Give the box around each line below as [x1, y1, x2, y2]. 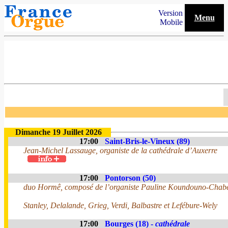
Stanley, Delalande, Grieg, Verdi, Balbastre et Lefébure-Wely [23, 201, 217, 210]
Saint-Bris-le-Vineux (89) [105, 137, 190, 146]
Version [158, 9, 185, 17]
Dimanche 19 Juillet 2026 [15, 128, 102, 136]
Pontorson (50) [105, 174, 156, 182]
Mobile [160, 18, 185, 26]
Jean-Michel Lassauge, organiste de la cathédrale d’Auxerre [23, 146, 217, 155]
